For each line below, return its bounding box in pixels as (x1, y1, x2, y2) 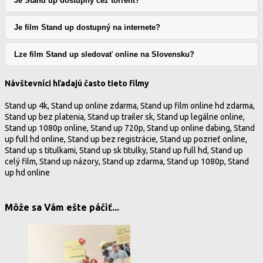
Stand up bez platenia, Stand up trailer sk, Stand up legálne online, (5, 112, 245, 122)
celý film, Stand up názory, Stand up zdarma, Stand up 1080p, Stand (5, 156, 249, 166)
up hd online (5, 167, 50, 177)
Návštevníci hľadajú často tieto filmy (5, 79, 149, 89)
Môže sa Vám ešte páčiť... (5, 202, 119, 213)
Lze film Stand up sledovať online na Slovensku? (14, 50, 194, 59)
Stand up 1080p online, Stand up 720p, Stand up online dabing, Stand (5, 123, 255, 133)
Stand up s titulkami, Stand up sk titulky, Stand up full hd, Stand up (5, 145, 243, 155)
